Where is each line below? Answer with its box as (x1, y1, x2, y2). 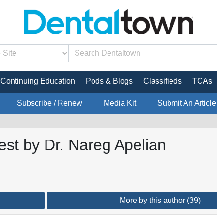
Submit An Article (157, 98, 216, 107)
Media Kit (103, 98, 136, 107)
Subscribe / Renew (16, 98, 82, 107)
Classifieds (143, 77, 182, 85)
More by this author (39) (119, 196, 201, 204)
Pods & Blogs (86, 77, 133, 85)
